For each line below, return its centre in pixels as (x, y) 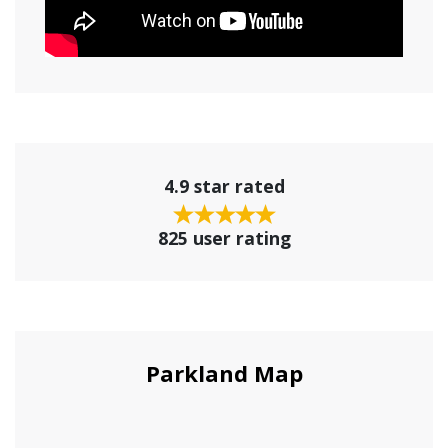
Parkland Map (224, 373)
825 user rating (224, 238)
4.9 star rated (224, 186)
